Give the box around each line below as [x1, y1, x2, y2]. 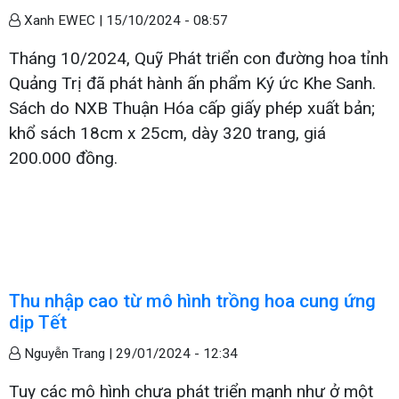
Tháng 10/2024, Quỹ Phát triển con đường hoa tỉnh [9, 47, 388, 69]
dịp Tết [9, 311, 67, 333]
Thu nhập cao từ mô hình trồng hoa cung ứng [9, 289, 376, 312]
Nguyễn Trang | [20, 345, 116, 362]
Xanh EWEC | [20, 12, 106, 28]
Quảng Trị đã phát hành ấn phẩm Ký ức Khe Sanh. [9, 72, 376, 94]
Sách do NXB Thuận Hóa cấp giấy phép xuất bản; [9, 97, 375, 118]
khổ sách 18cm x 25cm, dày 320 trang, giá [9, 122, 326, 143]
